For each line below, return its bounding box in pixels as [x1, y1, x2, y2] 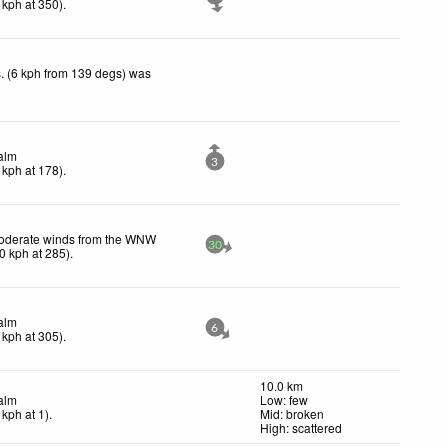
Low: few [260, 390, 308, 408]
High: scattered [260, 418, 342, 436]
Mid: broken [260, 404, 324, 422]
